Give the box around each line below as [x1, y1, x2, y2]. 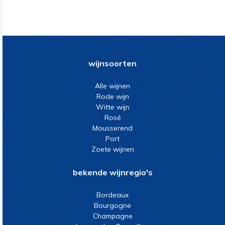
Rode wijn [96, 92, 129, 101]
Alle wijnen [95, 81, 130, 90]
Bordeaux [96, 190, 129, 199]
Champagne [92, 211, 133, 220]
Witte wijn [95, 102, 130, 111]
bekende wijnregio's [72, 167, 153, 177]
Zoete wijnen [91, 145, 134, 154]
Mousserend [92, 124, 133, 133]
